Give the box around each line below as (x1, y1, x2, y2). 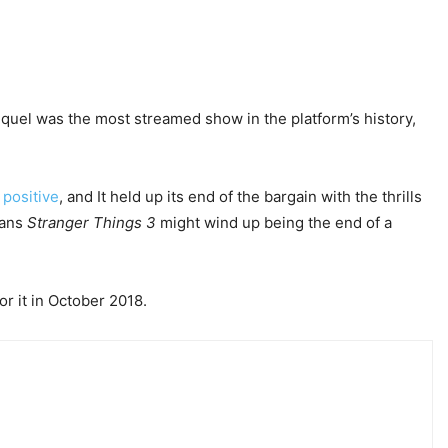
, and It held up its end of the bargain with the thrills (59, 187, 422, 206)
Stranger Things (27, 213, 142, 232)
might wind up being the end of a (160, 213, 392, 232)
